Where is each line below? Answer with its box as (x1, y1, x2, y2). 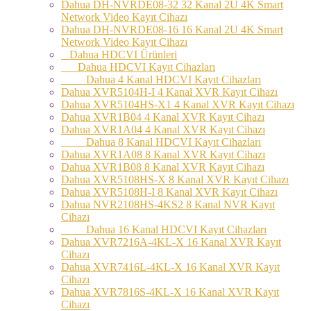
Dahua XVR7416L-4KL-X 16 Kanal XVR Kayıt (61, 260, 280, 273)
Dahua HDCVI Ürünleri (61, 48, 177, 60)
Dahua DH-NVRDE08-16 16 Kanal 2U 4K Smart (61, 23, 283, 35)
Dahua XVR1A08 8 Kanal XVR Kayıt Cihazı (61, 148, 265, 160)
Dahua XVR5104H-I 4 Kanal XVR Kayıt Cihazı (61, 85, 278, 98)
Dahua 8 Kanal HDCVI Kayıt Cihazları (61, 135, 261, 148)
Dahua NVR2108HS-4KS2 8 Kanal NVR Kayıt (61, 198, 275, 210)
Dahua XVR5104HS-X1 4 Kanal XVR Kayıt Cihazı (61, 98, 294, 110)
